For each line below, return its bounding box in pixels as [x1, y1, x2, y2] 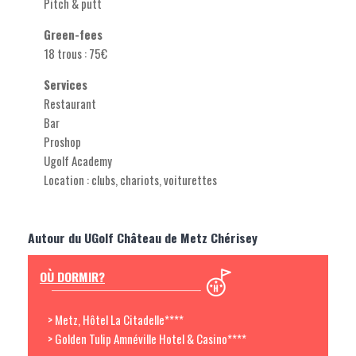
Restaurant [44, 95, 96, 113]
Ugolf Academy [44, 152, 112, 170]
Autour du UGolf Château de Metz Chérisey [28, 228, 257, 248]
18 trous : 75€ [44, 44, 107, 63]
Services [44, 75, 91, 94]
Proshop [44, 133, 81, 151]
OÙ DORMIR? [40, 267, 105, 287]
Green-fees [44, 25, 106, 44]
